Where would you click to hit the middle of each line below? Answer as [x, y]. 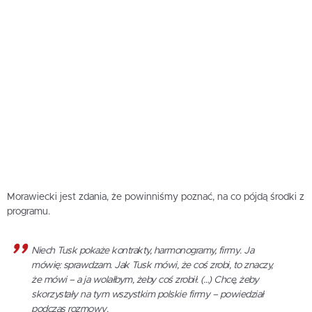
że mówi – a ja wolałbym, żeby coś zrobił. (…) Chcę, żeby [145, 280]
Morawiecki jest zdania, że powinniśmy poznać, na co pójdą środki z [156, 197]
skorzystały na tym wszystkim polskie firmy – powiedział [148, 295]
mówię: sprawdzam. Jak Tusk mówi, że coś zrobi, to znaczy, [152, 266]
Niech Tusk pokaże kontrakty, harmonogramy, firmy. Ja [142, 251]
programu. [29, 212]
